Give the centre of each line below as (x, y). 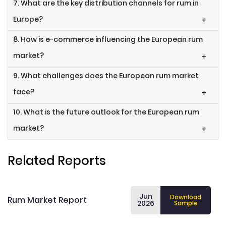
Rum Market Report (47, 200)
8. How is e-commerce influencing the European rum (108, 40)
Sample (186, 203)
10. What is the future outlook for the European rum (106, 112)
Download (186, 197)
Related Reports (57, 161)
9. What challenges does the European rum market (106, 76)
